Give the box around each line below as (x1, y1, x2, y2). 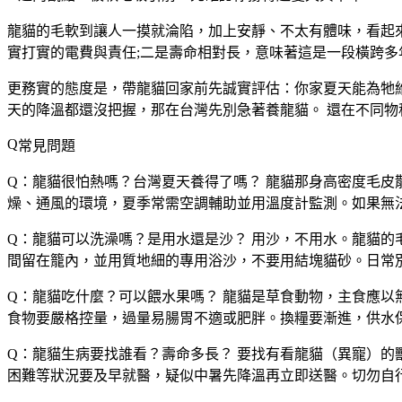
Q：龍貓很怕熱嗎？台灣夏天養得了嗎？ (7, 173, 262, 189)
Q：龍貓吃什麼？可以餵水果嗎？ (7, 288, 219, 304)
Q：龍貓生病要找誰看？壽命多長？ (7, 345, 233, 362)
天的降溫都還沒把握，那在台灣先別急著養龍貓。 (7, 101, 323, 118)
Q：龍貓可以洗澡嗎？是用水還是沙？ (7, 231, 248, 247)
